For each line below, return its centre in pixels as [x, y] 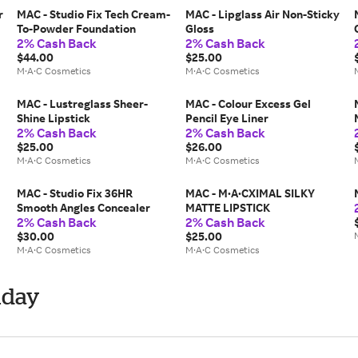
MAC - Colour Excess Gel [248, 103]
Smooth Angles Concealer [84, 207]
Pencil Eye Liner [227, 118]
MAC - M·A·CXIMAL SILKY [250, 193]
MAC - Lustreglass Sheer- [83, 103]
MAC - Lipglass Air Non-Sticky [262, 14]
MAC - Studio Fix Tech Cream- [94, 14]
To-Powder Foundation [77, 28]
